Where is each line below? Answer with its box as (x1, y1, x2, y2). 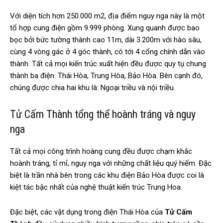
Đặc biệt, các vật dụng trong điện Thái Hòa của (10, 208, 165, 217)
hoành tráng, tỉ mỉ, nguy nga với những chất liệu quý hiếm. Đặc (10, 159, 212, 168)
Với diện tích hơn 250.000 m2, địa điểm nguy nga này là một (10, 11, 205, 21)
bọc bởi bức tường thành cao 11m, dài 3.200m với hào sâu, (10, 35, 202, 45)
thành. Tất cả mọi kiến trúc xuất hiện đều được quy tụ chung (10, 59, 206, 69)
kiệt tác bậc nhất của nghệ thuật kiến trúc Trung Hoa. (10, 183, 184, 192)
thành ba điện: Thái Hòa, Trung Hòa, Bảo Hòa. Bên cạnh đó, (10, 71, 203, 81)
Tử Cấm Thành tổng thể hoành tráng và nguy (10, 108, 196, 121)
